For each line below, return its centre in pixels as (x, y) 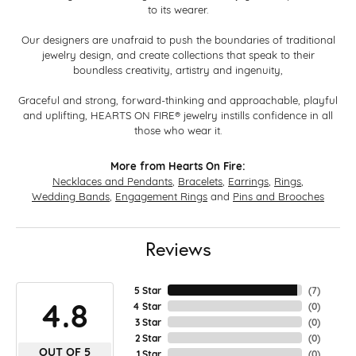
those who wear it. (178, 130)
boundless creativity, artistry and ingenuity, (178, 70)
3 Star (148, 322)
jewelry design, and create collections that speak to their (178, 54)
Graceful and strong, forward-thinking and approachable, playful (178, 100)
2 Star (148, 338)
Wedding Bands (71, 196)
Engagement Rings (161, 196)
